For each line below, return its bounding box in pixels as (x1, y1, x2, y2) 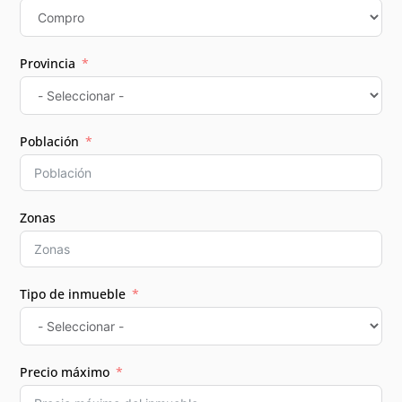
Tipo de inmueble (20, 284, 127, 302)
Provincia (20, 54, 76, 72)
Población (20, 132, 80, 150)
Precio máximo (20, 363, 110, 380)
